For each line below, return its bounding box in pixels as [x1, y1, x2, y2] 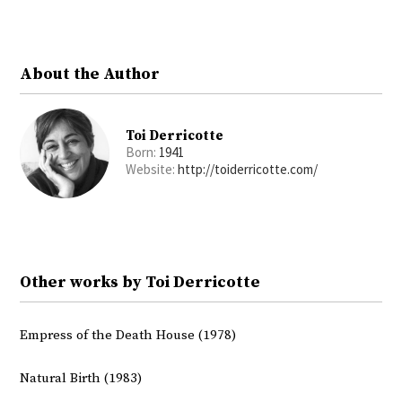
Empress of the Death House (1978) [20, 327, 237, 345]
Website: [126, 161, 179, 179]
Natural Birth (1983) [20, 370, 143, 388]
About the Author [20, 64, 161, 85]
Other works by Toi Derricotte [20, 272, 261, 293]
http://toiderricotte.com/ [178, 161, 319, 179]
